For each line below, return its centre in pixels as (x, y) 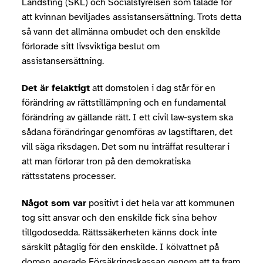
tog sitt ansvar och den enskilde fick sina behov (119, 218)
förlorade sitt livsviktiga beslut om (91, 46)
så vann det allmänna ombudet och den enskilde (121, 32)
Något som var (54, 203)
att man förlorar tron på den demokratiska (106, 161)
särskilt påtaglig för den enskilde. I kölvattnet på (120, 247)
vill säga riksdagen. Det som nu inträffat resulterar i (126, 147)
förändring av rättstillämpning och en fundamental (124, 103)
